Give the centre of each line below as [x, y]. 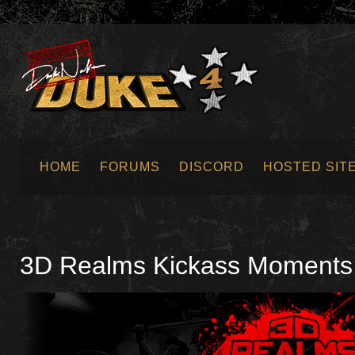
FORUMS [130, 167]
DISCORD [212, 167]
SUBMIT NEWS [81, 199]
